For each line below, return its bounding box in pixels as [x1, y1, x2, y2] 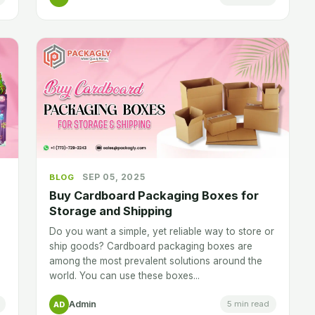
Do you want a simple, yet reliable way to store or [49, 225, 274, 237]
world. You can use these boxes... [49, 269, 200, 281]
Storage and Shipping [49, 203, 172, 218]
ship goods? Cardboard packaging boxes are [49, 240, 252, 252]
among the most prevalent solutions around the [49, 255, 262, 266]
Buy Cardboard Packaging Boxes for [49, 188, 259, 202]
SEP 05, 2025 [82, 171, 146, 182]
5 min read [227, 299, 269, 309]
